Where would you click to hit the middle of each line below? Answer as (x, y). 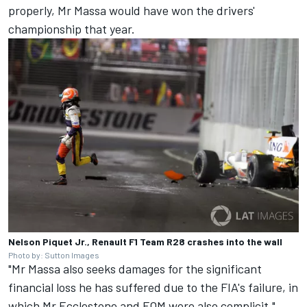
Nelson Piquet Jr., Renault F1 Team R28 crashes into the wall (145, 242)
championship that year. (73, 29)
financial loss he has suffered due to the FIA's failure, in (153, 287)
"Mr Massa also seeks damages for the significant (135, 269)
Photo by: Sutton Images (54, 255)
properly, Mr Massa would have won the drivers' (132, 11)
